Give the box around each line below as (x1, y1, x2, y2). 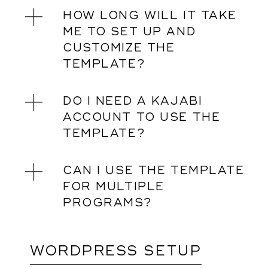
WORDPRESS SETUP (30, 243, 202, 260)
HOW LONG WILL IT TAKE (63, 8, 237, 23)
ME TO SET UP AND (63, 25, 196, 39)
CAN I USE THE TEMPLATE (63, 163, 245, 178)
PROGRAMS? (63, 196, 152, 210)
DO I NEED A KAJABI (63, 94, 203, 108)
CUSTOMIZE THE (63, 41, 175, 55)
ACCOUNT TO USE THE (63, 110, 221, 124)
